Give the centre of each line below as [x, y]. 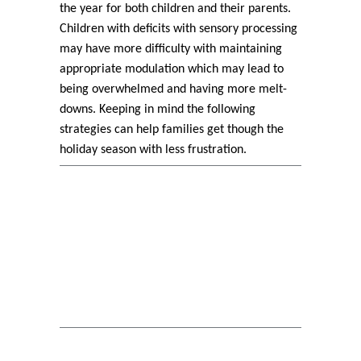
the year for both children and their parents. [175, 9]
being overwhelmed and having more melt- [173, 89]
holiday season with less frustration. [153, 150]
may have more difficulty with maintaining [171, 49]
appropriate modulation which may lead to [172, 69]
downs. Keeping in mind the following [158, 110]
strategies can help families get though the [172, 130]
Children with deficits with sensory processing [178, 29]
